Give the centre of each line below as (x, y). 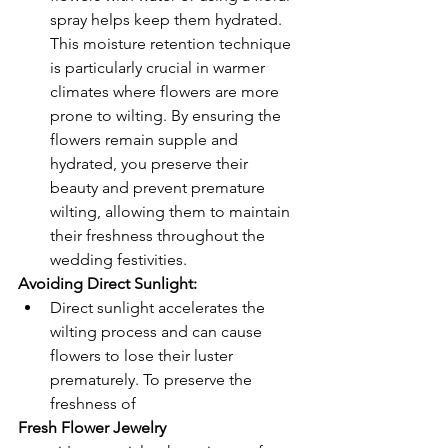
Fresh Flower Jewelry (92, 427)
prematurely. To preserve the (153, 379)
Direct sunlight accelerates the (159, 307)
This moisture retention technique (172, 43)
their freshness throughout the (159, 235)
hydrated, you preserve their (151, 163)
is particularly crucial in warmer (159, 67)
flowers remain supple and (146, 139)
